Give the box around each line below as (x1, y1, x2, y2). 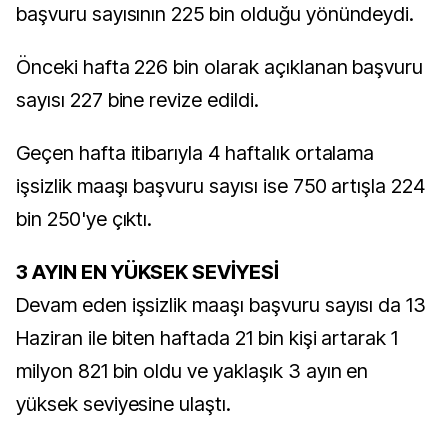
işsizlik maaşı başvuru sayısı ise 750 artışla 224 (16, 174, 426, 198)
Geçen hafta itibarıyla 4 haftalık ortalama (16, 141, 375, 165)
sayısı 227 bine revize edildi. (16, 88, 259, 112)
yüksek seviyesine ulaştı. (16, 392, 232, 416)
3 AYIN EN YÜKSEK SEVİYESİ (16, 260, 279, 284)
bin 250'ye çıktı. (16, 207, 153, 231)
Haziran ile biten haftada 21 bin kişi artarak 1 (16, 326, 399, 350)
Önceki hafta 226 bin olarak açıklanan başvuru (16, 55, 424, 79)
